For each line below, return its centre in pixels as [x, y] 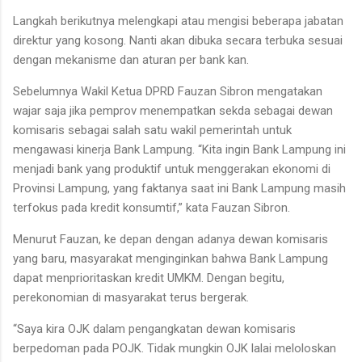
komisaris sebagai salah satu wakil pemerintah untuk [152, 130]
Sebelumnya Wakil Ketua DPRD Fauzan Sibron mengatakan [168, 91]
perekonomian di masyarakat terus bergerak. [131, 297]
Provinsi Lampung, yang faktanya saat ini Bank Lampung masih [179, 188]
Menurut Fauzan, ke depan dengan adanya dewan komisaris [170, 239]
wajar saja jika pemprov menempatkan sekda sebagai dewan [173, 110]
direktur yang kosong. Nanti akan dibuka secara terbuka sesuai [178, 40]
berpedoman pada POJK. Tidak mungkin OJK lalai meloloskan [175, 348]
